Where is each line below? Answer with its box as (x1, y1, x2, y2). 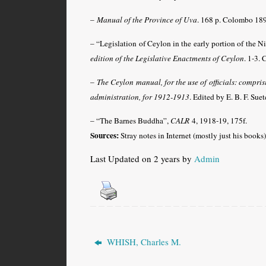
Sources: (90, 129, 119, 141)
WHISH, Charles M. (104, 235, 182, 248)
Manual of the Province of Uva (97, 14, 197, 25)
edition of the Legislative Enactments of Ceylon (90, 52, 244, 64)
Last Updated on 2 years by (90, 152, 194, 164)
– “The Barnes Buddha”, (90, 115, 170, 126)
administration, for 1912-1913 (90, 91, 189, 102)
